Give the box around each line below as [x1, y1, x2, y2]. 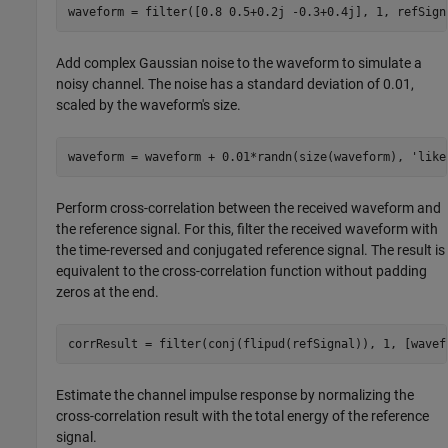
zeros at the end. [56, 284, 160, 301]
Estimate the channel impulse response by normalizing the [56, 387, 415, 404]
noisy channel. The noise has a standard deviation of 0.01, [56, 76, 415, 93]
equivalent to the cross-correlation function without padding [56, 263, 428, 280]
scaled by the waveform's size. [56, 97, 242, 114]
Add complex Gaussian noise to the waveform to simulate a [56, 55, 423, 72]
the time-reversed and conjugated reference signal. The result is [56, 242, 446, 259]
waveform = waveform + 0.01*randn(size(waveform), [67, 149, 411, 164]
